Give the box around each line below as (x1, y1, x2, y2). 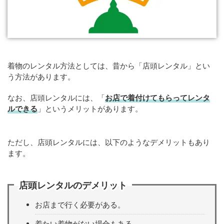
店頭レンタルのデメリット (19, 180, 127, 190)
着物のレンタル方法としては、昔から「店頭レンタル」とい (7, 61, 210, 70)
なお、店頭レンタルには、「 (7, 93, 105, 102)
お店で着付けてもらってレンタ (105, 93, 210, 102)
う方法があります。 (7, 72, 75, 81)
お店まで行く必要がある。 (35, 199, 125, 209)
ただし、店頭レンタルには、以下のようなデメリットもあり (7, 137, 210, 147)
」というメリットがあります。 (37, 104, 142, 113)
